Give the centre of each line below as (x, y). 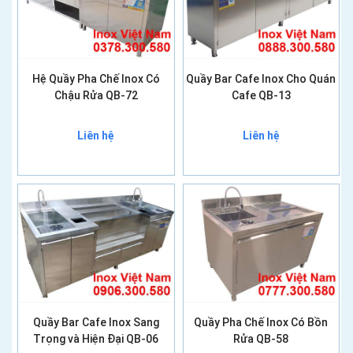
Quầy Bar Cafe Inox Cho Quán (261, 78)
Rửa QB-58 (261, 338)
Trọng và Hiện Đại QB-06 (96, 338)
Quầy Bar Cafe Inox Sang (96, 322)
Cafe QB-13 (261, 95)
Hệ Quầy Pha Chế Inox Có (96, 78)
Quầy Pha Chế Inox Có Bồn (261, 322)
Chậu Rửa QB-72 (96, 95)
